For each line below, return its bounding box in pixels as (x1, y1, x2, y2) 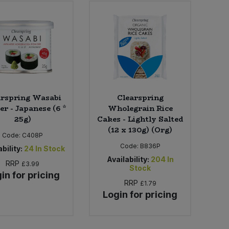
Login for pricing (103, 189, 178, 200)
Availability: (106, 155, 149, 164)
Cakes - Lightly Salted (97, 113, 184, 125)
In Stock (35, 144, 65, 153)
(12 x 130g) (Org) (108, 124, 173, 136)
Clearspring (117, 92, 164, 104)
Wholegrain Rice (107, 103, 173, 114)
